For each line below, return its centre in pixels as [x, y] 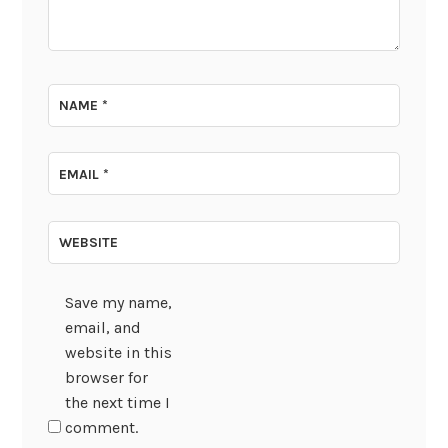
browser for [106, 377]
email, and [102, 327]
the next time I [117, 402]
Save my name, [118, 302]
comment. [101, 427]
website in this [118, 352]
